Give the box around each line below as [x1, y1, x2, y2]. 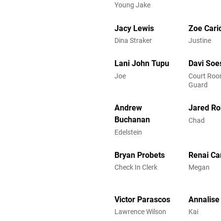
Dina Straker [114, 36, 152, 44]
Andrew [114, 103, 142, 113]
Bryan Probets [114, 150, 165, 160]
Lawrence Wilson [114, 208, 166, 216]
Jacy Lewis [114, 23, 154, 33]
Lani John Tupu [114, 59, 169, 69]
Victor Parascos [114, 194, 170, 204]
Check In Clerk [114, 163, 157, 172]
